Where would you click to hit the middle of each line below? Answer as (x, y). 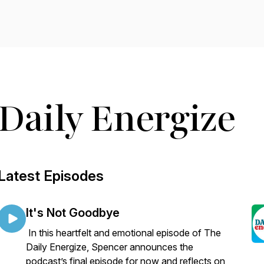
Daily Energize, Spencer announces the (110, 247)
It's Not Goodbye (73, 213)
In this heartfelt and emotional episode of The (123, 233)
